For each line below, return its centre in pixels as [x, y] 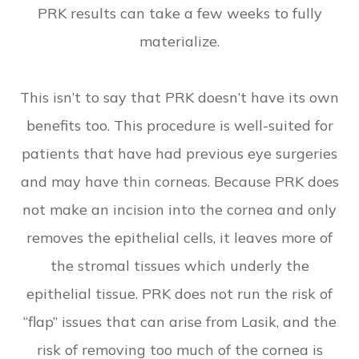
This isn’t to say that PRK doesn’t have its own [179, 97]
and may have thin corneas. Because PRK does [179, 181]
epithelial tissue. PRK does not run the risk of [179, 293]
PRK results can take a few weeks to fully [179, 13]
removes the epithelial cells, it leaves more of [179, 237]
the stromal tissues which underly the [179, 265]
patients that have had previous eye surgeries [179, 153]
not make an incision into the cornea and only [179, 209]
